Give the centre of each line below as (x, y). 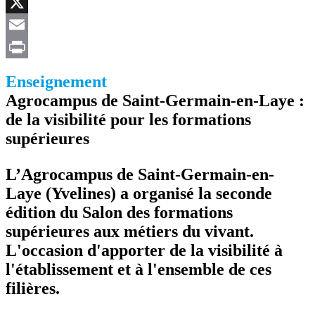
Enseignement (56, 81)
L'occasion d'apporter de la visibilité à (144, 250)
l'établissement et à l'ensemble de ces (139, 269)
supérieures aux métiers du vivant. (130, 231)
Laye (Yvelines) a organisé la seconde (139, 193)
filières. (33, 288)
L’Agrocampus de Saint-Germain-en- (140, 174)
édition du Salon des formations (119, 212)
